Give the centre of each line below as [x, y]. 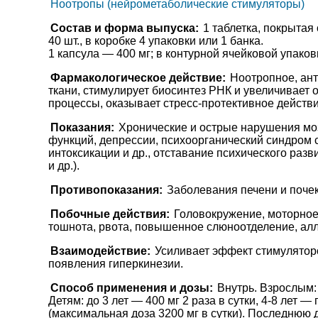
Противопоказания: [106, 190]
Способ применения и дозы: [131, 288]
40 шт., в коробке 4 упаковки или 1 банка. [155, 41]
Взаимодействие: [100, 251]
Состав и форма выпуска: [124, 28]
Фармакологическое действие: [138, 78]
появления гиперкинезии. [115, 264]
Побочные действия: [110, 214]
